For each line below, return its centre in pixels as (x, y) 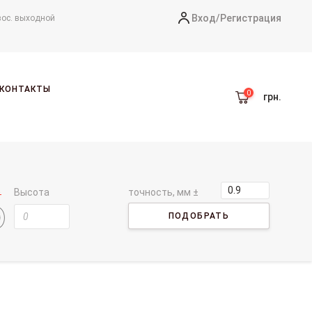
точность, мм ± (164, 192)
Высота (32, 192)
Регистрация (250, 18)
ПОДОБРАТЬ (199, 216)
